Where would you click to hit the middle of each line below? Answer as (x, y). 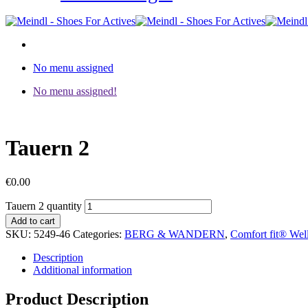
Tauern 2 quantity (44, 206)
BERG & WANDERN (175, 234)
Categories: (99, 234)
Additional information (82, 269)
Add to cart (33, 221)
